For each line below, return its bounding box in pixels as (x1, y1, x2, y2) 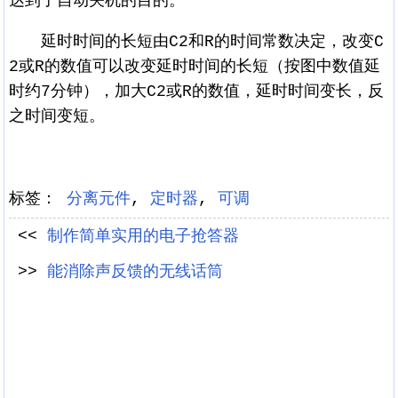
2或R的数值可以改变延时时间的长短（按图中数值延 (8, 58, 380, 76)
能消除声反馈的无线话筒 (46, 263, 223, 282)
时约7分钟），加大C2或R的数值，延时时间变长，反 (8, 83, 384, 101)
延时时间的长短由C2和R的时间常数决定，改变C (8, 33, 384, 52)
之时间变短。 (8, 107, 105, 126)
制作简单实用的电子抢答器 (46, 227, 239, 246)
